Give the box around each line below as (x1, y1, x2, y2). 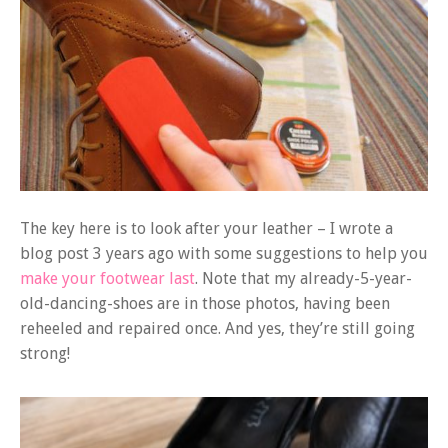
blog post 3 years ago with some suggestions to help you (20, 244, 428, 263)
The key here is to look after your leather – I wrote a (20, 219, 393, 238)
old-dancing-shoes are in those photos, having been (20, 294, 390, 313)
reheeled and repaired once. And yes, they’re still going (20, 319, 415, 338)
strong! (20, 344, 70, 363)
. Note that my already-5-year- (195, 269, 412, 288)
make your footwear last (20, 269, 195, 288)
